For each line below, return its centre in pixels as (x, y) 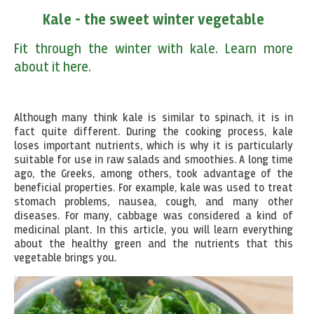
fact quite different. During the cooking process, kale (153, 133)
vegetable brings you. (65, 259)
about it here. (53, 68)
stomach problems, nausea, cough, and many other (153, 203)
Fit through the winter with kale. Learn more (153, 49)
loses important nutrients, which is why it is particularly (153, 147)
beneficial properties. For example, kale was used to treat (153, 189)
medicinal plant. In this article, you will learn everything (153, 231)
